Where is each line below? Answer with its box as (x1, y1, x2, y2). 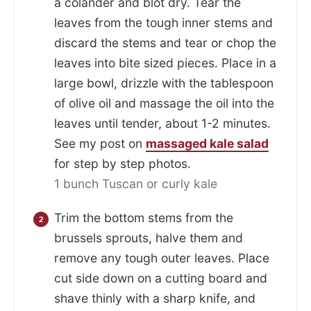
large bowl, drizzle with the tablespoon (54, 76, 274, 91)
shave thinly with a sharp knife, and (54, 291, 255, 306)
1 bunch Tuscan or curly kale (54, 176, 217, 192)
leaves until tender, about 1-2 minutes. (54, 116, 271, 131)
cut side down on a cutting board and (54, 271, 267, 286)
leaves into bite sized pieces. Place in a (54, 56, 276, 71)
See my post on (54, 136, 146, 151)
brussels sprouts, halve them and (54, 230, 243, 246)
